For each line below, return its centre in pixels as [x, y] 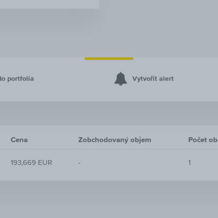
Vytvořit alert [153, 79]
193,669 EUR [31, 163]
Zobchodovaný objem [115, 140]
